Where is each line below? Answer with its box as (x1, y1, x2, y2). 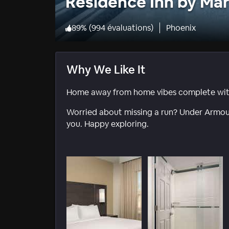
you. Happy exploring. (66, 119, 149, 130)
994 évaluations (91, 22, 151, 34)
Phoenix (166, 22, 196, 34)
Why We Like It (66, 62, 145, 77)
